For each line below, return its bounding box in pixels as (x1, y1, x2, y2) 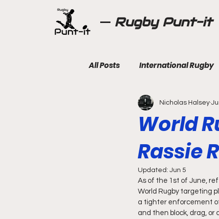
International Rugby (139, 60, 214, 70)
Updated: (138, 167, 170, 174)
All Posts (89, 60, 120, 70)
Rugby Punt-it (114, 14, 212, 30)
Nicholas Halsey (159, 99, 210, 106)
